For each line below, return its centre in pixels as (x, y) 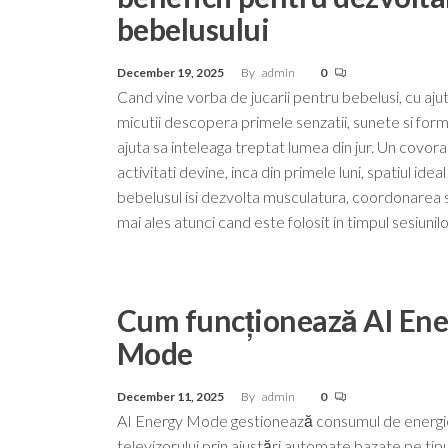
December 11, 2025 (171, 396)
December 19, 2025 (171, 72)
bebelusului (193, 28)
